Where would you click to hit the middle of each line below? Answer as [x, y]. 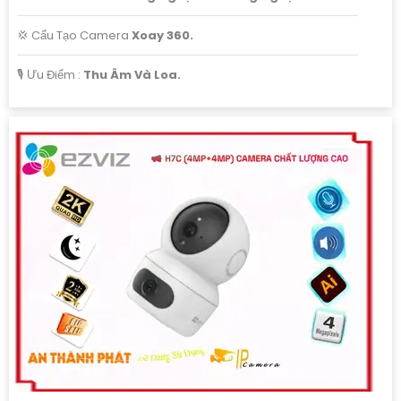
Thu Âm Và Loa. [132, 74]
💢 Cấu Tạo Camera [74, 35]
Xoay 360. [162, 35]
